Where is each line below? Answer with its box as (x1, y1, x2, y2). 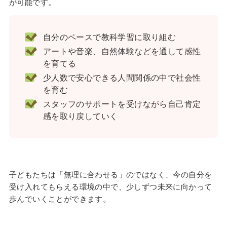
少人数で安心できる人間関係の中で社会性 (43, 71, 201, 83)
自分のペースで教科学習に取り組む (43, 31, 176, 43)
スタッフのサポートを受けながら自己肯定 (43, 98, 201, 109)
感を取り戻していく (43, 110, 118, 122)
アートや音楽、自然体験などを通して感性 (43, 45, 201, 57)
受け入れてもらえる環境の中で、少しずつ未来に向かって (9, 181, 212, 192)
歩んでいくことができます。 (9, 193, 111, 204)
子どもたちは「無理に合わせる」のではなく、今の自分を (9, 169, 212, 179)
